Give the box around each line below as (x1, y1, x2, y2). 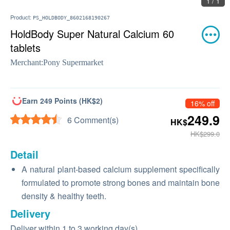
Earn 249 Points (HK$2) (22, 95, 103, 106)
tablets (10, 40, 41, 55)
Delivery (10, 206, 50, 221)
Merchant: (10, 58, 43, 67)
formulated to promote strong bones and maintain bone (22, 177, 220, 188)
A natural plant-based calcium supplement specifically (22, 163, 220, 175)
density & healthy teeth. (22, 190, 106, 202)
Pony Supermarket (43, 58, 103, 67)
